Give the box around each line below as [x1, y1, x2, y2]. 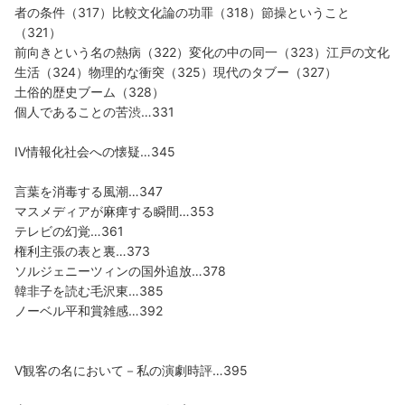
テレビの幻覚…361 [14, 222, 124, 239]
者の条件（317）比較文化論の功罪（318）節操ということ [14, 4, 350, 20]
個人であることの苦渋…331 [14, 103, 174, 119]
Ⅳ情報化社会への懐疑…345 [14, 143, 175, 159]
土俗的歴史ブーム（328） [14, 83, 165, 99]
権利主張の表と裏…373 [14, 242, 150, 259]
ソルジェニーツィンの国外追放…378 [14, 262, 226, 278]
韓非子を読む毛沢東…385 [14, 282, 164, 298]
